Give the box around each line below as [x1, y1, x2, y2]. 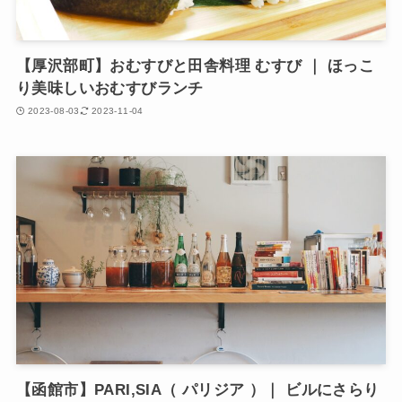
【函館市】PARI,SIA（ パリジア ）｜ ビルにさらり [15, 380, 380, 398]
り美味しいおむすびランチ [15, 80, 204, 98]
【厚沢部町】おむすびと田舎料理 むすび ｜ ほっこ [15, 57, 374, 75]
